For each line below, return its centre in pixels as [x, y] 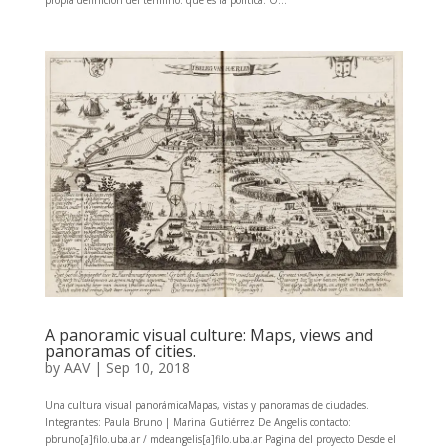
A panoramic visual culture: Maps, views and [208, 334]
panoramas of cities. [120, 350]
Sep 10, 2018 [147, 367]
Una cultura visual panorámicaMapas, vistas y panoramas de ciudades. [206, 404]
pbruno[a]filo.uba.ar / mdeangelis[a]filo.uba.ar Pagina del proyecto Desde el [220, 438]
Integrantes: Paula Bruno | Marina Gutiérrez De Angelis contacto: [197, 421]
